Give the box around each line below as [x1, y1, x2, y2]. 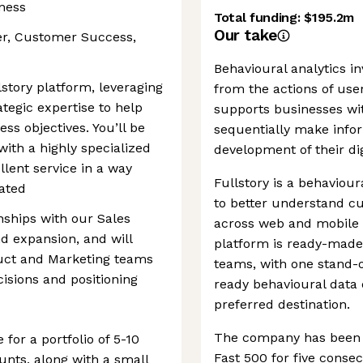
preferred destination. [214, 297, 350, 312]
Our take [214, 26, 277, 45]
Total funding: [214, 10, 305, 25]
